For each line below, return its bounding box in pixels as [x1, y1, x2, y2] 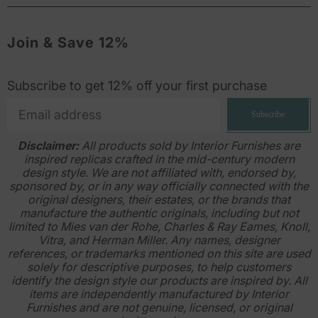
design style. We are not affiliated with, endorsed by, [22, 165, 296, 180]
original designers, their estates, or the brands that [28, 192, 290, 207]
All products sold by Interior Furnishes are [79, 138, 300, 153]
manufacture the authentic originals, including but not [19, 206, 299, 221]
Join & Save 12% [7, 34, 129, 52]
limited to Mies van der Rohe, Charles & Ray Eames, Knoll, [8, 219, 310, 234]
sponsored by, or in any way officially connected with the [9, 179, 309, 194]
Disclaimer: [18, 138, 79, 153]
